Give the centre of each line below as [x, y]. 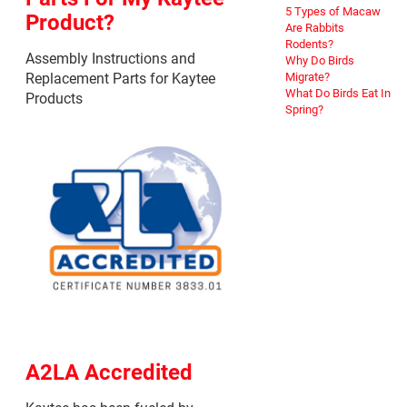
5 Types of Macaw [333, 11]
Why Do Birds [319, 60]
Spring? [304, 109]
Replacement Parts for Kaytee [120, 77]
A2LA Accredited [109, 372]
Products [54, 97]
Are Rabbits [314, 27]
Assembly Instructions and [110, 57]
